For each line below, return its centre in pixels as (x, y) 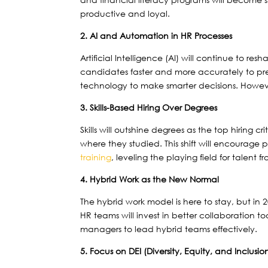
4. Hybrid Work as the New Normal (150, 179)
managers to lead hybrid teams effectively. (169, 229)
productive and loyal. (125, 14)
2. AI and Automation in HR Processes (156, 36)
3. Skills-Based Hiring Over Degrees (149, 108)
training (96, 157)
